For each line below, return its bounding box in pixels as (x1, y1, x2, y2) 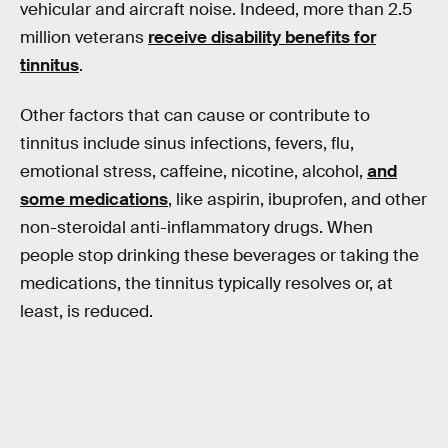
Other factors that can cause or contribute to (20, 105, 370, 127)
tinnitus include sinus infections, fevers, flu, (20, 133, 354, 155)
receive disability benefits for (148, 27, 376, 49)
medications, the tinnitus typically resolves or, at (20, 273, 393, 295)
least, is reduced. (20, 301, 153, 323)
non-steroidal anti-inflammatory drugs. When (20, 217, 373, 239)
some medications (20, 189, 168, 211)
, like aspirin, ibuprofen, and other (168, 189, 427, 211)
